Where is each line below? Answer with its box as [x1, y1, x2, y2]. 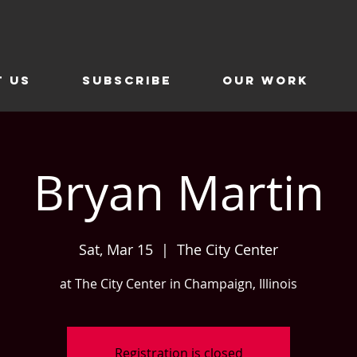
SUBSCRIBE [82, 73, 171, 88]
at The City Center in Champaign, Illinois [60, 275, 297, 292]
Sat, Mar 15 [79, 240, 153, 259]
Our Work [222, 73, 308, 88]
